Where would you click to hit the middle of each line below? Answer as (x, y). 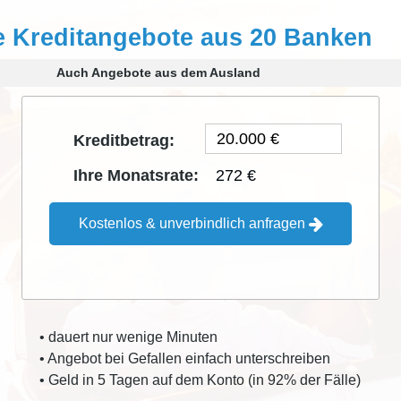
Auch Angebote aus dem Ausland (158, 73)
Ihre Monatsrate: (136, 176)
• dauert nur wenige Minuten (128, 337)
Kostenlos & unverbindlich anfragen (193, 224)
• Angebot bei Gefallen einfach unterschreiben (185, 359)
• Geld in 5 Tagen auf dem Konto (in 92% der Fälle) (200, 380)
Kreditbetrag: (124, 141)
